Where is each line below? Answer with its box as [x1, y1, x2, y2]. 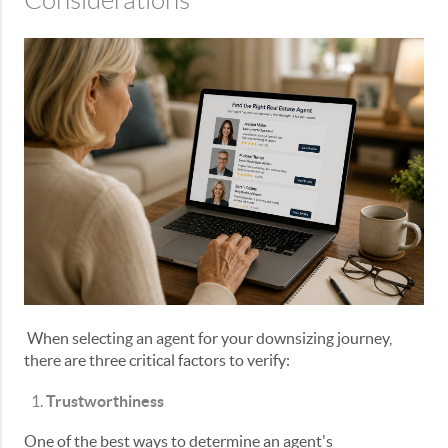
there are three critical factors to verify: [24, 350, 290, 369]
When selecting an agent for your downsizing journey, [27, 328, 392, 347]
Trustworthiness [46, 391, 164, 410]
